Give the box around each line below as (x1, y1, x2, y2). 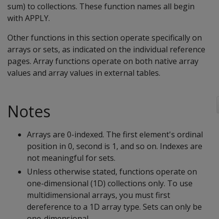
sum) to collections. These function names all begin (7, 1, 195, 12)
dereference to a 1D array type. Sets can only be (27, 201, 202, 212)
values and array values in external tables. (7, 67, 160, 78)
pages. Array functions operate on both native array (7, 56, 198, 66)
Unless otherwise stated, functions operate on (27, 166, 197, 177)
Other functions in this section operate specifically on (7, 32, 202, 43)
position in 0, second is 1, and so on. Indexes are (27, 141, 202, 152)
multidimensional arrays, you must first (27, 190, 170, 200)
